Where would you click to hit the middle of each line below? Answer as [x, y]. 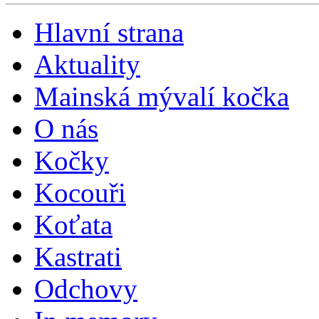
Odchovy [86, 288]
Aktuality [87, 64]
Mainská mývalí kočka [162, 96]
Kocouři [80, 192]
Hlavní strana [109, 32]
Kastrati [78, 256]
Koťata [73, 224]
